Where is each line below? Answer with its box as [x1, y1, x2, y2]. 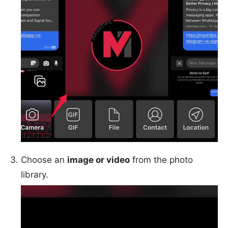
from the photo [130, 154, 193, 165]
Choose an [21, 154, 67, 165]
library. [21, 169, 48, 180]
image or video [67, 154, 130, 165]
